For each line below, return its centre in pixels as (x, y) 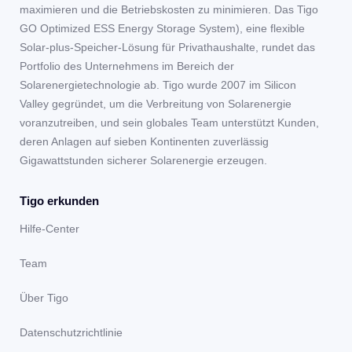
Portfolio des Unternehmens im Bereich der (127, 66)
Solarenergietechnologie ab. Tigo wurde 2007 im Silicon (158, 85)
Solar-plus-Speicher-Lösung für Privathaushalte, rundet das (167, 48)
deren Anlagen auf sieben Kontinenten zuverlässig (144, 142)
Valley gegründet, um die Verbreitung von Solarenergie (156, 104)
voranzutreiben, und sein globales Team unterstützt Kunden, (169, 123)
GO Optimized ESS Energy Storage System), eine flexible (162, 29)
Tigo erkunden (59, 201)
